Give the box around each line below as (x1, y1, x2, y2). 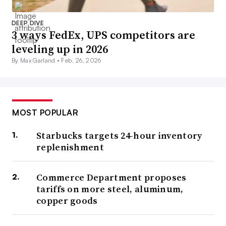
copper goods (36, 194, 98, 207)
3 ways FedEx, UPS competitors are (12, 27, 195, 43)
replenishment (36, 141, 104, 154)
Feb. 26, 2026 (61, 56, 101, 65)
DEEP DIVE (12, 19, 44, 27)
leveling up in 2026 (12, 41, 108, 57)
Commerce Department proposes (36, 171, 187, 184)
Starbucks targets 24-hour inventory (36, 129, 202, 142)
